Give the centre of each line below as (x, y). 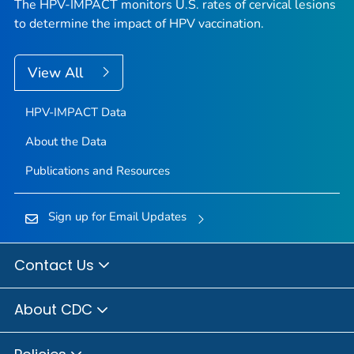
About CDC (55, 310)
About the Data (66, 142)
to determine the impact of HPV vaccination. (139, 24)
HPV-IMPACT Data (75, 113)
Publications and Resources (97, 171)
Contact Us (56, 265)
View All (57, 73)
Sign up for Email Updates (117, 217)
